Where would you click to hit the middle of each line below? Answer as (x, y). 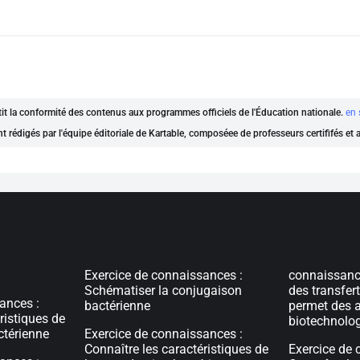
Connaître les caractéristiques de (177, 349)
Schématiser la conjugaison (164, 290)
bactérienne (118, 306)
